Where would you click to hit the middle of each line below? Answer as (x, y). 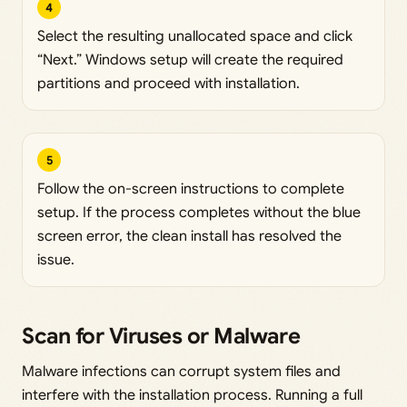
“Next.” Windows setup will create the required (190, 60)
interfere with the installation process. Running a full (192, 396)
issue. (56, 260)
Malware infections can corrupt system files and (181, 372)
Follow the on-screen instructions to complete (191, 189)
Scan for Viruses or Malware (161, 337)
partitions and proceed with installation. (169, 84)
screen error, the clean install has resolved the (189, 237)
